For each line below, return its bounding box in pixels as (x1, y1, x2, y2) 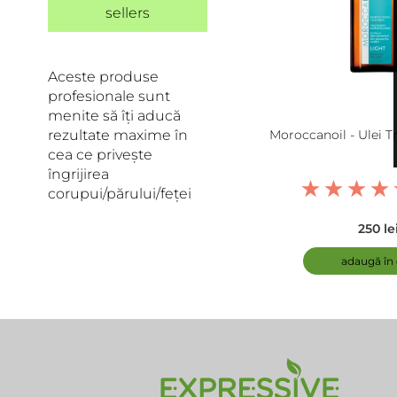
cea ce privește (48, 146, 153, 163)
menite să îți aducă (48, 107, 182, 124)
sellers (105, 4, 151, 21)
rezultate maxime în (48, 127, 189, 144)
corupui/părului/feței (48, 185, 192, 202)
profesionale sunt (48, 88, 171, 105)
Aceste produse (48, 68, 160, 85)
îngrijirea (48, 166, 110, 183)
